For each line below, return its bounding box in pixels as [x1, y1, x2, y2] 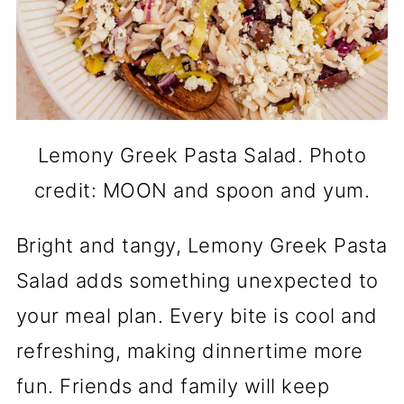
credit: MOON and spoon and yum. [33, 179, 371, 202]
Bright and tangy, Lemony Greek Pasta [15, 234, 388, 257]
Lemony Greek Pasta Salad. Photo [37, 143, 367, 167]
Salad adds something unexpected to [15, 269, 379, 292]
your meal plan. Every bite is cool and [15, 304, 378, 327]
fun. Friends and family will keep [15, 374, 330, 398]
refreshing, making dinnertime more [15, 339, 363, 363]
